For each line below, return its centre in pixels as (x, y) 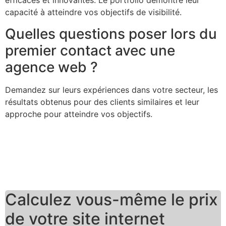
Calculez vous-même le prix (111, 199)
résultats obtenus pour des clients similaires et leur (102, 102)
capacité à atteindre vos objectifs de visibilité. (93, 12)
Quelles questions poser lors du (111, 34)
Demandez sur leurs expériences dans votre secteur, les (111, 90)
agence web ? (51, 67)
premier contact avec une (90, 50)
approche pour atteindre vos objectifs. (79, 114)
